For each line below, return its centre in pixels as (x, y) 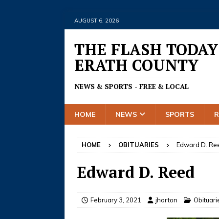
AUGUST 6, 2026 (97, 21)
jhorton (166, 200)
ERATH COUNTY (136, 65)
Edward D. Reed (136, 172)
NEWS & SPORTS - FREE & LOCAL (131, 86)
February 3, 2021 (116, 200)
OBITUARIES (139, 145)
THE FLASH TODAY (146, 49)
